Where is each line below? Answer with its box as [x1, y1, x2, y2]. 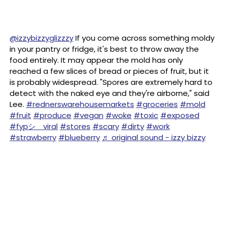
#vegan [73, 110, 103, 121]
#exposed [160, 110, 199, 121]
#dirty [121, 121, 144, 132]
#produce [33, 110, 71, 121]
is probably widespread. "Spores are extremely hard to [10, 77, 212, 87]
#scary [92, 121, 119, 132]
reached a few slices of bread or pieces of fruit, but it [10, 66, 209, 76]
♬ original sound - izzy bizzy [102, 132, 205, 143]
